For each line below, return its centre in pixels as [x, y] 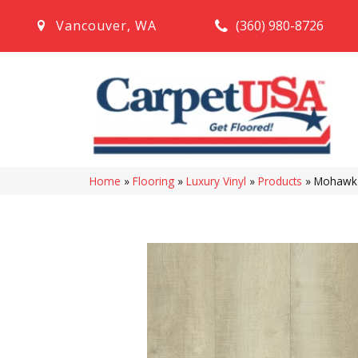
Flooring [153, 181]
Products [280, 181]
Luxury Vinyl [216, 181]
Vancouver [91, 26]
